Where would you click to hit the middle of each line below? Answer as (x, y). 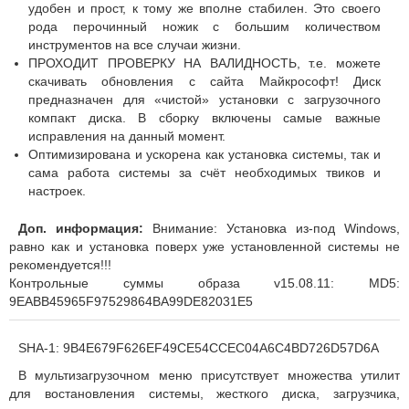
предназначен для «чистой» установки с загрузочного (204, 99)
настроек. (57, 190)
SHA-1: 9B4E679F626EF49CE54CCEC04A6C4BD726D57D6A (199, 348)
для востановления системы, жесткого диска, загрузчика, (204, 394)
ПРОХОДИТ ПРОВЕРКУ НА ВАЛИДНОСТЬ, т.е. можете (204, 63)
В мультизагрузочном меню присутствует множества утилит (209, 376)
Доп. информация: (81, 228)
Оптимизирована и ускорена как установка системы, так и (204, 154)
